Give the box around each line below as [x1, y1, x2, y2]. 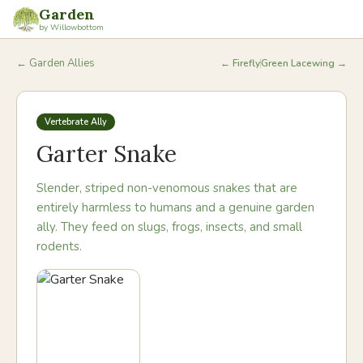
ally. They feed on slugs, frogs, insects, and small [36, 219, 302, 235]
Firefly [233, 56, 260, 70]
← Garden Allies [16, 56, 95, 70]
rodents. [36, 238, 82, 254]
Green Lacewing [261, 56, 335, 70]
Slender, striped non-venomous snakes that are [36, 180, 297, 196]
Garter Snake [36, 139, 177, 169]
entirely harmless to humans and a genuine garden [36, 199, 314, 216]
